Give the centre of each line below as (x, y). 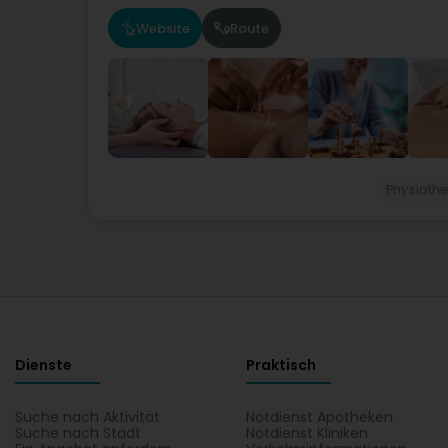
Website (163, 28)
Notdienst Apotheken (320, 417)
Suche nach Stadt (78, 433)
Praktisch (281, 365)
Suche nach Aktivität (87, 417)
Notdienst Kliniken (307, 433)
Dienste (43, 365)
